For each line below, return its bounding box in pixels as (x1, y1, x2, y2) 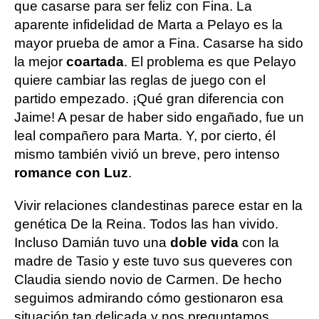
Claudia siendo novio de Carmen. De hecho (14, 272, 282, 287)
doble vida (170, 235, 239, 250)
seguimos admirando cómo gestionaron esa (14, 291, 283, 305)
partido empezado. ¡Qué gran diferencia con (14, 91, 284, 106)
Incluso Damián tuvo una (14, 235, 170, 250)
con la (239, 235, 279, 250)
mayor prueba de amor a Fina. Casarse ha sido (14, 36, 303, 51)
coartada (66, 54, 124, 69)
